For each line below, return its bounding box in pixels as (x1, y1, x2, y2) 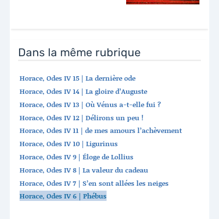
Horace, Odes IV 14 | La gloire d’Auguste (19, 86, 147, 96)
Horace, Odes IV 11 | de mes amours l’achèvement (19, 125, 182, 136)
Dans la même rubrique (18, 46, 141, 60)
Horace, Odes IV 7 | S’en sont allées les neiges (19, 177, 169, 188)
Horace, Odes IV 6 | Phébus (19, 191, 107, 201)
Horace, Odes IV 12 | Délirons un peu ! (19, 112, 143, 123)
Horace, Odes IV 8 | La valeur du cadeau (19, 164, 148, 175)
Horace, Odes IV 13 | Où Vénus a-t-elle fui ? (19, 99, 161, 109)
